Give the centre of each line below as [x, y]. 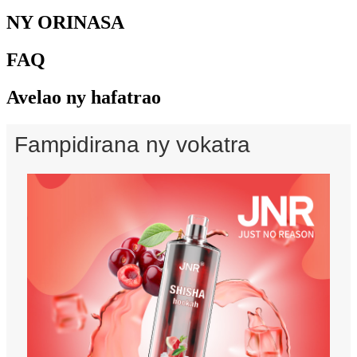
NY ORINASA [65, 23]
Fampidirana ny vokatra [132, 144]
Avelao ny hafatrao [84, 97]
